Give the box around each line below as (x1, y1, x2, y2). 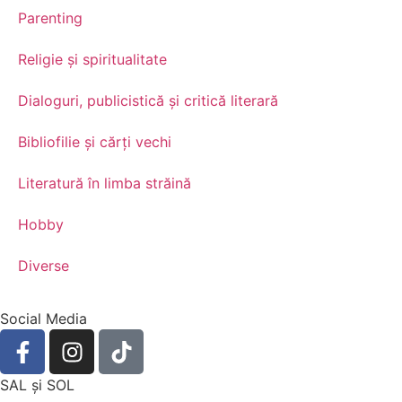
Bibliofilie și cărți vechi (18, 133, 171, 152)
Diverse (18, 257, 69, 275)
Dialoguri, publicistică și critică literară (18, 92, 278, 110)
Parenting (18, 9, 83, 28)
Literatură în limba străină (18, 174, 191, 193)
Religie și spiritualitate (18, 50, 167, 69)
